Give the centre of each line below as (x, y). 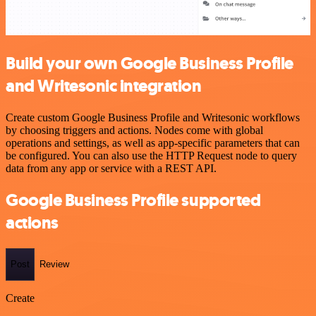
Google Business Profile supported (133, 200)
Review (54, 265)
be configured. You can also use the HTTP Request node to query (151, 156)
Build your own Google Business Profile (150, 64)
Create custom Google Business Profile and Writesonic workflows (153, 118)
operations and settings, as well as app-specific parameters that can (153, 143)
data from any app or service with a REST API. (111, 169)
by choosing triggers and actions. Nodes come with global (134, 130)
